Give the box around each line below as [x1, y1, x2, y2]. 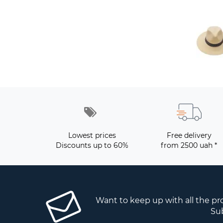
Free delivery [166, 130, 212, 140]
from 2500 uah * [161, 140, 217, 150]
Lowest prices [68, 130, 116, 140]
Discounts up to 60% [55, 140, 128, 150]
